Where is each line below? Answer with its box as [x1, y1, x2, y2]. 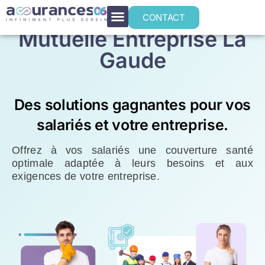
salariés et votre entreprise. [36, 116, 229, 134]
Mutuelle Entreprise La [18, 25, 247, 52]
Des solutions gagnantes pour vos [14, 96, 251, 114]
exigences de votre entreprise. [12, 170, 160, 182]
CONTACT [143, 12, 186, 23]
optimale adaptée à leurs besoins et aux [12, 157, 253, 169]
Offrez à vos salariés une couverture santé [12, 144, 253, 156]
